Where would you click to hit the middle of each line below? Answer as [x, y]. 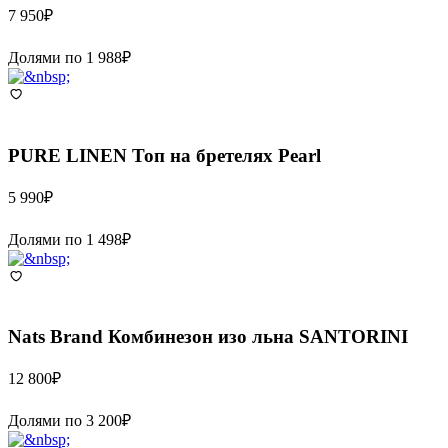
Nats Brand [55, 337]
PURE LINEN [67, 155]
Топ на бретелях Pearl [226, 155]
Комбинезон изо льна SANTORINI [258, 337]
